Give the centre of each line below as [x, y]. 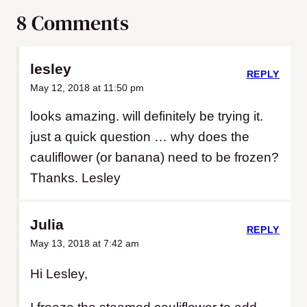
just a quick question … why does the [140, 136]
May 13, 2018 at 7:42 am [85, 243]
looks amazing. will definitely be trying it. [147, 116]
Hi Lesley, [59, 273]
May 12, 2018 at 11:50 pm [87, 87]
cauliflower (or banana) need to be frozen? [155, 157]
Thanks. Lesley [75, 177]
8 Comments [73, 23]
